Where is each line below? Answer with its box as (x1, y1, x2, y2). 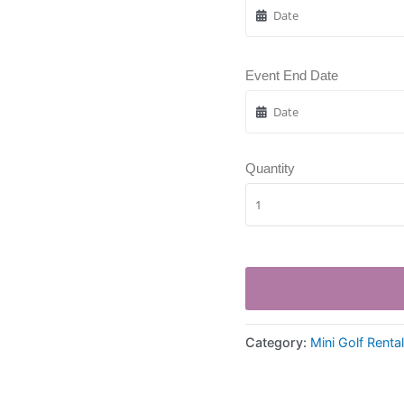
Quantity (245, 161, 295, 177)
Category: (245, 335, 310, 351)
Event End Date (245, 68, 338, 84)
